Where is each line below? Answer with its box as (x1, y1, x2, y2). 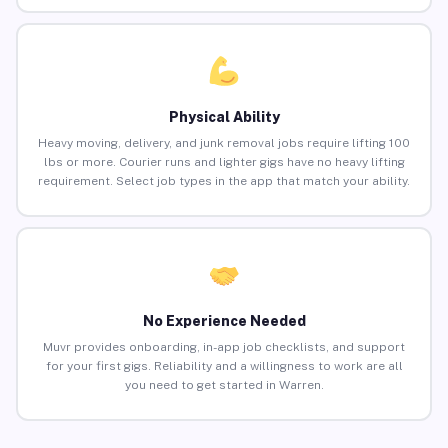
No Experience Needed (142, 313, 306, 330)
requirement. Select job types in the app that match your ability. (38, 174, 410, 189)
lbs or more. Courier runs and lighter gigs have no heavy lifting (43, 155, 405, 170)
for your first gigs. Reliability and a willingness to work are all (45, 359, 403, 374)
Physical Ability (168, 109, 280, 126)
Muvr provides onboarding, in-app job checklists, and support (43, 340, 405, 355)
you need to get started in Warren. (124, 378, 324, 393)
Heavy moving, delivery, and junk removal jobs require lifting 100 (38, 136, 410, 151)
